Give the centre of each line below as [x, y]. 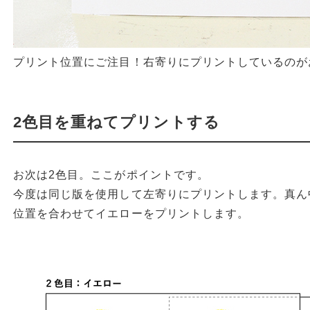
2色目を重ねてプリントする [117, 122]
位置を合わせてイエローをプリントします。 [131, 213]
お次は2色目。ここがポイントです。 [111, 175]
